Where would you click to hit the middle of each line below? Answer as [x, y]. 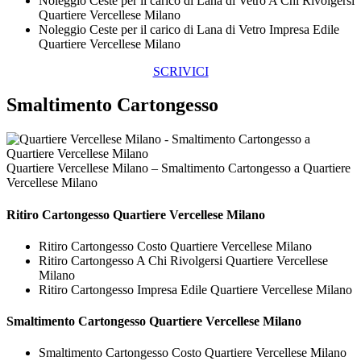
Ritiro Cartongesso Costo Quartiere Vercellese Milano [175, 246]
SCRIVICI [180, 71]
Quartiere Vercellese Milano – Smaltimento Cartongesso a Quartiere [178, 168]
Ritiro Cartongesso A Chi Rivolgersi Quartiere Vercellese [183, 260]
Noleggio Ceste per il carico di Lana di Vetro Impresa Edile [189, 29]
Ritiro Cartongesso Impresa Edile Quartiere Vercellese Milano [195, 289]
